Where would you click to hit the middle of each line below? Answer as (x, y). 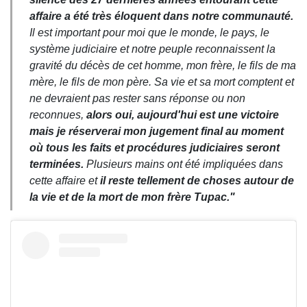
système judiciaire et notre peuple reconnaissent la (152, 49)
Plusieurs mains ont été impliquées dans (183, 164)
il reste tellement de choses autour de (197, 181)
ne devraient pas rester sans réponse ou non (137, 99)
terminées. (57, 164)
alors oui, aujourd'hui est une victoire (183, 115)
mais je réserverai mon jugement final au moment (157, 132)
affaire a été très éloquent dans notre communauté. (161, 16)
